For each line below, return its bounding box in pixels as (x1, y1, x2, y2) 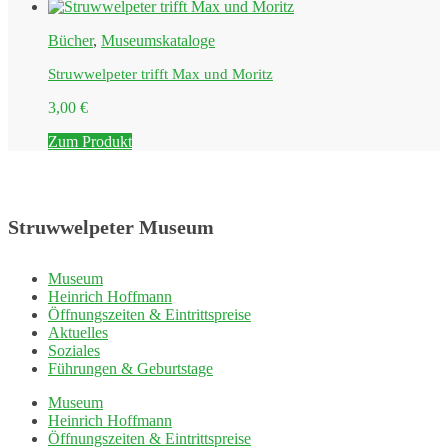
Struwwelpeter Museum (8, 216, 214, 239)
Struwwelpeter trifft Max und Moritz (48, 65, 273, 82)
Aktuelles (48, 324, 108, 341)
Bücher (48, 31, 93, 49)
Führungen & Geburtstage (48, 360, 213, 377)
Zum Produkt (48, 132, 132, 150)
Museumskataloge (101, 31, 215, 49)
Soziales (48, 342, 100, 359)
